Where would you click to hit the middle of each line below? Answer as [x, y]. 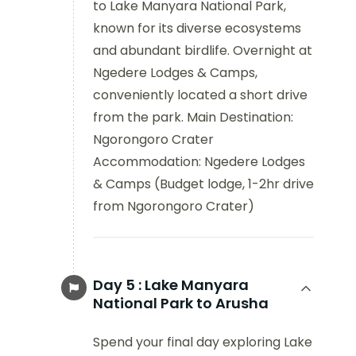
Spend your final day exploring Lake [203, 342]
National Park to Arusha [181, 303]
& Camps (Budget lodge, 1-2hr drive [203, 184]
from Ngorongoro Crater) [174, 206]
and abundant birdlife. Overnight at [203, 50]
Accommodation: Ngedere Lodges [199, 162]
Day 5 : [117, 285]
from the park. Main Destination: [193, 117]
